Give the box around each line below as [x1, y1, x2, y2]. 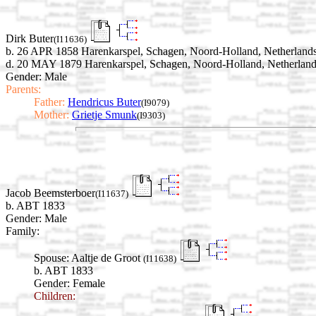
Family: [6, 225, 39, 238]
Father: [34, 95, 65, 108]
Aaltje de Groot [71, 252, 143, 265]
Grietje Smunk [72, 108, 137, 121]
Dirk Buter [6, 32, 54, 44]
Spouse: [34, 252, 69, 265]
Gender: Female [34, 277, 105, 290]
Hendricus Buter [68, 95, 141, 108]
